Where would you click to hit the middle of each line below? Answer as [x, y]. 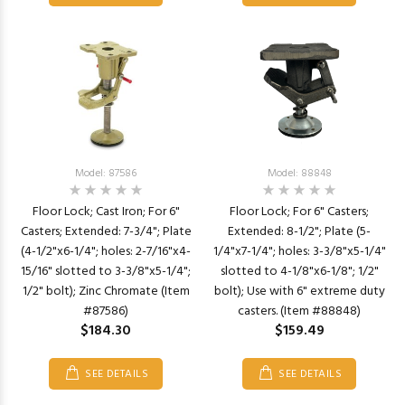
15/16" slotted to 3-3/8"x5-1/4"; [106, 272]
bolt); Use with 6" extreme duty [299, 292]
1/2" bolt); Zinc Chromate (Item [106, 292]
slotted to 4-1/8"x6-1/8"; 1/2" [299, 272]
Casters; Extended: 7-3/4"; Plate [106, 232]
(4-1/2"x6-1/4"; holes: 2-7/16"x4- [106, 252]
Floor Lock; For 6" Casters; [299, 212]
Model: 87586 [106, 174]
